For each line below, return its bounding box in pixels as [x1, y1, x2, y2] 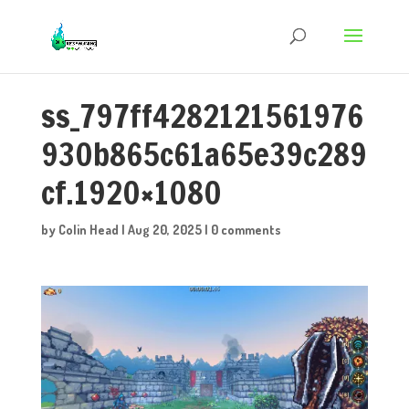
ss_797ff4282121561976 [40, 93, 363, 139]
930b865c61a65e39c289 [40, 131, 367, 177]
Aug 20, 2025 [127, 222, 202, 237]
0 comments [210, 222, 281, 237]
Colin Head [58, 222, 119, 237]
